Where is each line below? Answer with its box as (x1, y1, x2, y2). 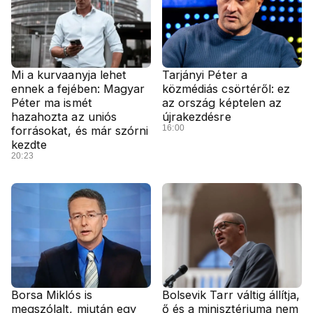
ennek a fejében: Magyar (11, 82, 145, 96)
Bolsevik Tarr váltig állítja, (162, 288, 300, 302)
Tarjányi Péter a (162, 68, 247, 82)
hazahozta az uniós (11, 110, 117, 124)
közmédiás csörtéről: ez (162, 82, 291, 96)
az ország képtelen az (162, 96, 282, 110)
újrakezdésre (162, 110, 231, 124)
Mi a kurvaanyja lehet (11, 68, 127, 82)
